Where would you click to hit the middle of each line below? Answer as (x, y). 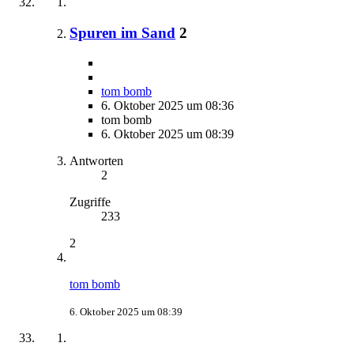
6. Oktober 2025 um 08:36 (168, 106)
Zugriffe (90, 202)
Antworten (96, 161)
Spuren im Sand (122, 32)
